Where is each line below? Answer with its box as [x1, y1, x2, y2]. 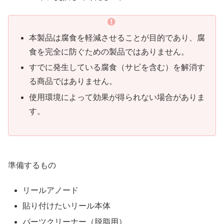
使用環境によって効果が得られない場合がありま [29, 92, 205, 101]
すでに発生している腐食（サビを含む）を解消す [29, 63, 205, 72]
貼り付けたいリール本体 [22, 201, 111, 210]
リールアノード [22, 186, 79, 195]
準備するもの [8, 160, 56, 169]
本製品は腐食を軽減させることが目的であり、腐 [29, 33, 205, 42]
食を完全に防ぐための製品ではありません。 [29, 47, 189, 56]
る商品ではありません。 [29, 77, 117, 86]
